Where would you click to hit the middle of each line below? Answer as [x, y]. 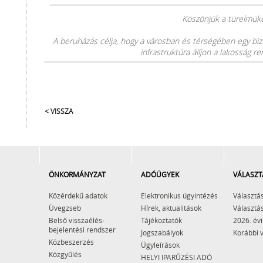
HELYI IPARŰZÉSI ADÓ [176, 257]
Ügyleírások [160, 245]
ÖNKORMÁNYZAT [77, 174]
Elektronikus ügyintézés [179, 195]
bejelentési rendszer [82, 230]
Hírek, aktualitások [171, 208]
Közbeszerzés [71, 242]
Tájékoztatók [161, 220]
